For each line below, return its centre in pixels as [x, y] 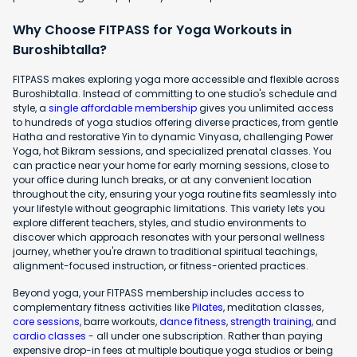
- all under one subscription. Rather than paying [204, 336]
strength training [271, 322]
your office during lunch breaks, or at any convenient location [162, 180]
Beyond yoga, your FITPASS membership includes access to [158, 293]
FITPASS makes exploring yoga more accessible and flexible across [176, 80]
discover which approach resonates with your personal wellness [169, 237]
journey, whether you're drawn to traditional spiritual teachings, [165, 252]
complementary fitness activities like [102, 308]
